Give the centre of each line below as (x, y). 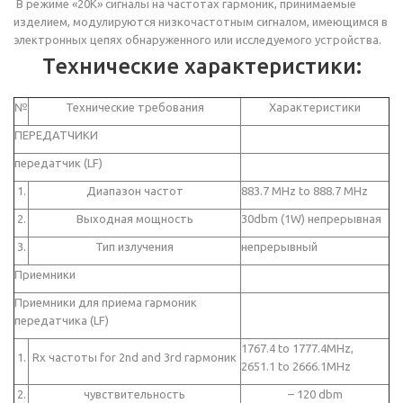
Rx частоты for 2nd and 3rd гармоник (134, 358)
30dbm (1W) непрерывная (311, 219)
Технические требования (134, 107)
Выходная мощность (134, 219)
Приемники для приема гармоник (106, 303)
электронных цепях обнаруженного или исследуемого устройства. (199, 40)
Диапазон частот (134, 191)
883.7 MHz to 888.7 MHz (304, 191)
